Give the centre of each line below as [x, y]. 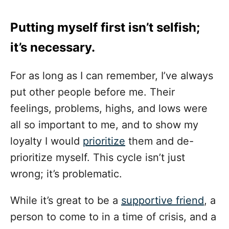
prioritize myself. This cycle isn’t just [98, 158]
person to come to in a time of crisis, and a [113, 217]
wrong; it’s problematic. [66, 174]
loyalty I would [47, 141]
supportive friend [163, 201]
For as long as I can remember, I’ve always [112, 76]
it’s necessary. [53, 48]
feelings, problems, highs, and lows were [109, 109]
